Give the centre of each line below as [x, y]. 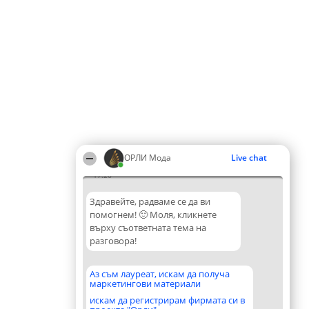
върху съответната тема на [148, 228]
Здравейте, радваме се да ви [150, 201]
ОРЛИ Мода [148, 158]
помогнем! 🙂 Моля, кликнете [153, 215]
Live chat [249, 158]
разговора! [113, 241]
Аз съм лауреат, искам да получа [160, 274]
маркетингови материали [145, 283]
